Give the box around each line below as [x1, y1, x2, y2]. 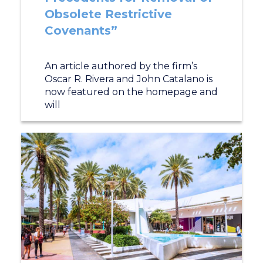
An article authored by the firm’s [44, 60, 197, 72]
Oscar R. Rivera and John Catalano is [44, 73, 213, 85]
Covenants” [44, 23, 117, 38]
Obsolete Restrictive [44, 7, 172, 21]
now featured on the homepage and [44, 86, 218, 97]
